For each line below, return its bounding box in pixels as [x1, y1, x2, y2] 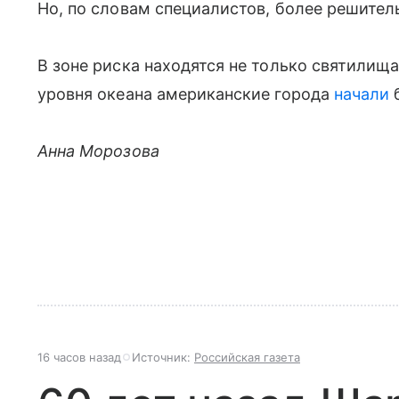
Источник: [132, 350, 194, 364]
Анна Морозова [37, 142, 159, 160]
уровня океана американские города [37, 85, 334, 103]
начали [333, 85, 390, 103]
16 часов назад [37, 350, 121, 364]
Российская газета [194, 350, 300, 364]
